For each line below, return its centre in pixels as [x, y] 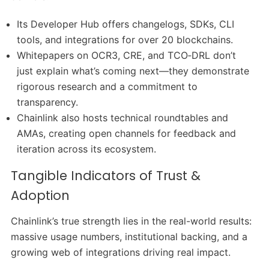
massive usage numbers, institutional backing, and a [129, 236]
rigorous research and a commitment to [107, 86]
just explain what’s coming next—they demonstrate [133, 71]
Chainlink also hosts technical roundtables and [123, 117]
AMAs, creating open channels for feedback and [127, 133]
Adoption [40, 195]
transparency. [48, 102]
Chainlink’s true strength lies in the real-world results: [131, 221]
